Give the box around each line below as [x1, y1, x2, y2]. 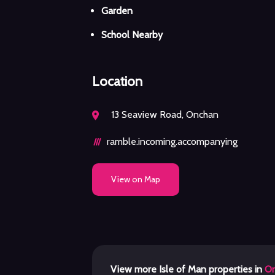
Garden [101, 4, 133, 17]
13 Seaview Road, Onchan [109, 108, 219, 120]
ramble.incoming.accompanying [107, 135, 238, 147]
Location [92, 72, 142, 89]
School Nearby [101, 28, 163, 41]
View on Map [111, 174, 161, 185]
